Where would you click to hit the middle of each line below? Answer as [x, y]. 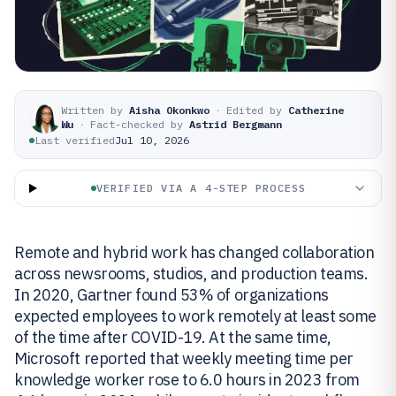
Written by [92, 110]
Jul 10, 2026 [152, 140]
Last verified [75, 140]
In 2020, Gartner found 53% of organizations [171, 295]
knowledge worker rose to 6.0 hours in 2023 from [187, 380]
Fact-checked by [137, 124]
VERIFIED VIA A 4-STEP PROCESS [201, 188]
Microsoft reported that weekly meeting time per [184, 358]
